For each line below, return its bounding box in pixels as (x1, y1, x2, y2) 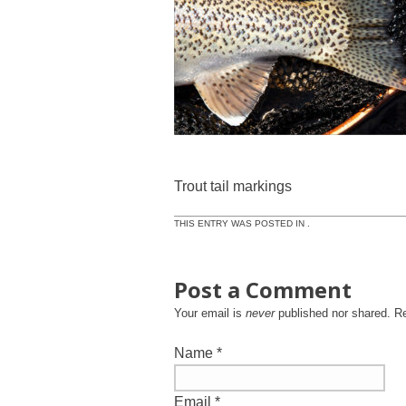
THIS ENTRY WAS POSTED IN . (174, 217, 310, 228)
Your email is (174, 305, 246, 320)
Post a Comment (174, 274, 352, 304)
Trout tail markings (174, 178, 292, 194)
